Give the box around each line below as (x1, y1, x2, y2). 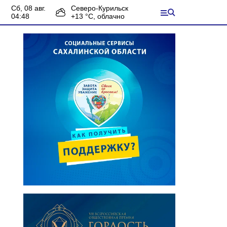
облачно (97, 12, 125, 20)
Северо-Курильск (71, 4, 128, 12)
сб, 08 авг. (16, 4, 46, 12)
